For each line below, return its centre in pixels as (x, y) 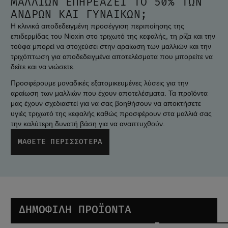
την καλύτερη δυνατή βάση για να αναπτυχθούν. (88, 123)
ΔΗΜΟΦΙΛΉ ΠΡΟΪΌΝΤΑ (75, 210)
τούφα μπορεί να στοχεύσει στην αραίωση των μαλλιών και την (111, 46)
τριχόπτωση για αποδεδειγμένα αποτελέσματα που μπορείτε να (112, 56)
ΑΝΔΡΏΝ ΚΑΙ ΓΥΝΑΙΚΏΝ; (79, 14)
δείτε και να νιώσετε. (43, 66)
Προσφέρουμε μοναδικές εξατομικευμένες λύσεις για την (100, 83)
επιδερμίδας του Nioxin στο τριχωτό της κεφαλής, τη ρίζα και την (113, 36)
